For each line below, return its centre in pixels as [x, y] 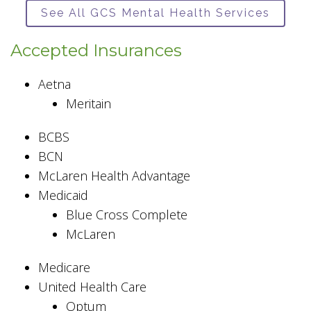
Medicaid [65, 195]
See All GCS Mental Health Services [155, 13]
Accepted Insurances [96, 51]
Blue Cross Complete [127, 215]
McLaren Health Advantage [114, 176]
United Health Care [92, 287]
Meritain [89, 104]
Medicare [64, 268]
